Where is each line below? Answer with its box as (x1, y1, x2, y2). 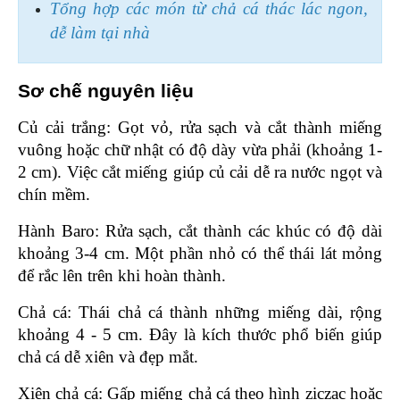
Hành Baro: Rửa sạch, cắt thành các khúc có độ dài (18, 221, 382, 240)
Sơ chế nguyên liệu (18, 79, 199, 102)
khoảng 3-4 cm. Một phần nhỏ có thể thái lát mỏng (18, 243, 382, 262)
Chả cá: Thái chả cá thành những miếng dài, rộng (18, 302, 382, 321)
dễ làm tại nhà (50, 22, 150, 42)
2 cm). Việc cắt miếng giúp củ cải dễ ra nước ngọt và (18, 162, 382, 181)
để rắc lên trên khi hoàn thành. (18, 265, 226, 285)
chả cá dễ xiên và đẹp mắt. (18, 346, 198, 366)
